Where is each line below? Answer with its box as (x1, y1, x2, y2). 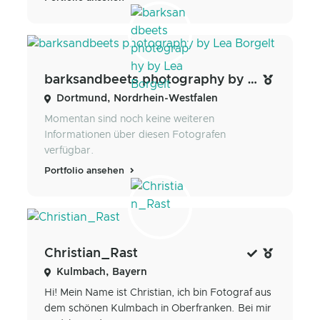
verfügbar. (44, 146, 94, 156)
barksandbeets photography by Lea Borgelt (247, 74, 258, 87)
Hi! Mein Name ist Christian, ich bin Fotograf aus (44, 287, 271, 298)
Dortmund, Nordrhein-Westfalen (56, 94, 218, 104)
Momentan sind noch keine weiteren (44, 114, 214, 125)
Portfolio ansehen (44, 166, 127, 176)
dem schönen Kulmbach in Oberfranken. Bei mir (44, 303, 271, 314)
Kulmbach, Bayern (56, 266, 147, 277)
